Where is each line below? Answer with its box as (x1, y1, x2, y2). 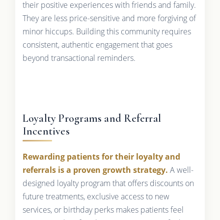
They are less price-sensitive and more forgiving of (22, 12, 196, 24)
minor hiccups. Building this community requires (22, 26, 191, 37)
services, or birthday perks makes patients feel (22, 204, 184, 215)
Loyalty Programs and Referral (22, 111, 162, 125)
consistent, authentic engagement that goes (22, 39, 172, 50)
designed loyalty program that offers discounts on (22, 177, 194, 189)
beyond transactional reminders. (22, 52, 136, 63)
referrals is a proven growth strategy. (22, 164, 168, 175)
